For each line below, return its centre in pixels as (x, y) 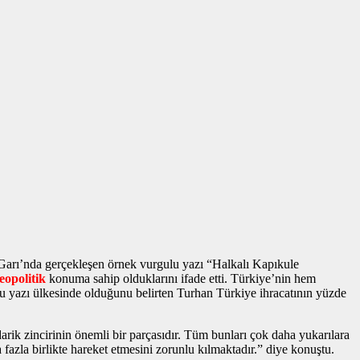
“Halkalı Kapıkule (251, 264)
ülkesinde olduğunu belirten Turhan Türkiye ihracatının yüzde (188, 292)
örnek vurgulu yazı (155, 264)
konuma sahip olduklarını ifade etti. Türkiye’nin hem (181, 278)
